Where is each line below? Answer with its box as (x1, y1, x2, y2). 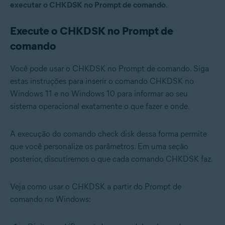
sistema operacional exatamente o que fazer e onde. (10, 101, 190, 111)
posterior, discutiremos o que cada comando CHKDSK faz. (10, 154, 213, 164)
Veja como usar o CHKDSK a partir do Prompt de (10, 181, 181, 191)
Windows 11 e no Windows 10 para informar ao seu (10, 88, 188, 98)
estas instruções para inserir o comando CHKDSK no (10, 76, 194, 86)
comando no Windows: (10, 194, 91, 204)
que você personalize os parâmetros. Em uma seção (10, 141, 188, 151)
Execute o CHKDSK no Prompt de (10, 24, 173, 38)
